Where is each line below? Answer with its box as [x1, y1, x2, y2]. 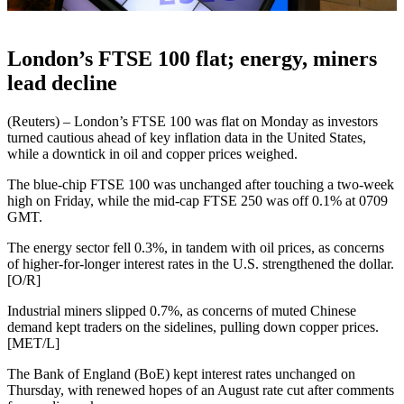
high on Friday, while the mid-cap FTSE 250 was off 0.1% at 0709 [7, 192, 388, 208]
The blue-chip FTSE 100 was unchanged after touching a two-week [7, 176, 394, 192]
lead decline [7, 70, 117, 95]
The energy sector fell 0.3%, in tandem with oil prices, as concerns [7, 239, 384, 255]
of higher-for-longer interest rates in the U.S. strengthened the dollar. [7, 255, 394, 271]
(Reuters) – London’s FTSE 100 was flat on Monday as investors [7, 113, 378, 129]
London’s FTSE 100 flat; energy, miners [7, 46, 377, 70]
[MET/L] [7, 335, 60, 351]
